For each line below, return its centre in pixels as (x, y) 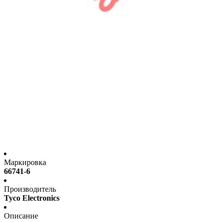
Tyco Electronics (32, 198)
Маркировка (25, 163)
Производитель (30, 189)
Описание (21, 216)
